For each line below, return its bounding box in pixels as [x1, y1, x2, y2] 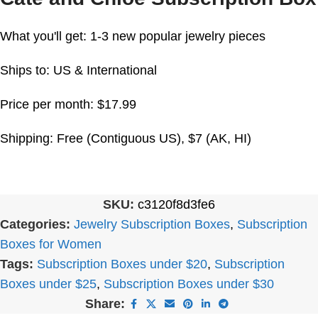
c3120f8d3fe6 [138, 197, 215, 212]
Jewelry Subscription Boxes [74, 217, 230, 231]
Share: [85, 297, 125, 311]
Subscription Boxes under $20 [37, 257, 207, 271]
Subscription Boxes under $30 [104, 277, 274, 291]
